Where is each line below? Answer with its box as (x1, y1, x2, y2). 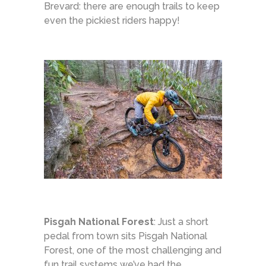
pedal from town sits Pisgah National (44, 230, 207, 242)
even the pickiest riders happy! (44, 14, 180, 26)
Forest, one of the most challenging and (44, 244, 221, 256)
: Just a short (154, 216, 208, 227)
